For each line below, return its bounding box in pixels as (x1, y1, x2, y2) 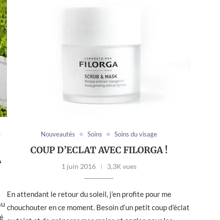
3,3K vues (107, 162, 137, 171)
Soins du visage (114, 130, 157, 138)
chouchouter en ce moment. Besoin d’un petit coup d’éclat (6, 203, 190, 212)
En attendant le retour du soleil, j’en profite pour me (6, 190, 171, 199)
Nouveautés (40, 130, 75, 138)
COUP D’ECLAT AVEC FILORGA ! (30, 144, 167, 156)
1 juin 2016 (61, 162, 96, 171)
